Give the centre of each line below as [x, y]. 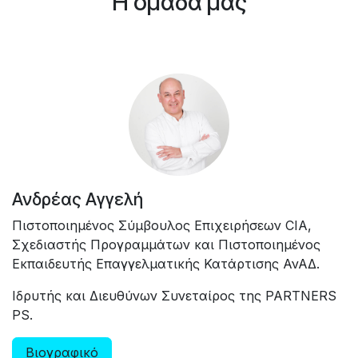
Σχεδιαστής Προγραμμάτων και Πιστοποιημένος [166, 244]
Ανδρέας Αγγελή [78, 199]
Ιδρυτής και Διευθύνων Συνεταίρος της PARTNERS [174, 295]
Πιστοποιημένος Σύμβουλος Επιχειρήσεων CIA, [162, 225]
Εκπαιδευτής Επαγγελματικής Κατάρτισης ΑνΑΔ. [166, 263]
